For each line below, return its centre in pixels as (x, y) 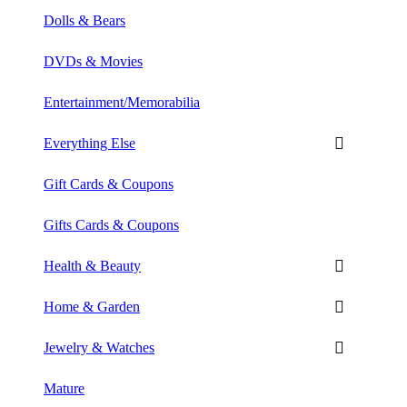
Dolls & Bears (84, 20)
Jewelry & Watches (99, 347)
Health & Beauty (92, 265)
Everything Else (89, 143)
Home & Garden (92, 306)
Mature (64, 388)
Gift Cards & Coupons (109, 184)
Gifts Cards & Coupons (111, 224)
